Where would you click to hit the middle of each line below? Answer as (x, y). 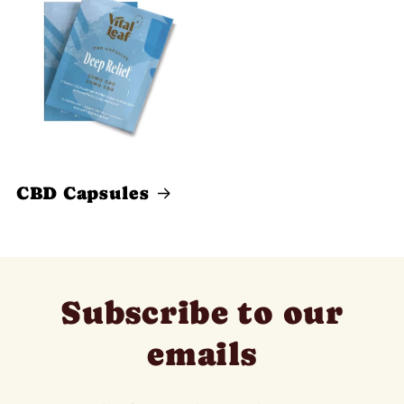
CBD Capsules (83, 193)
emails (202, 354)
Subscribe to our (202, 313)
